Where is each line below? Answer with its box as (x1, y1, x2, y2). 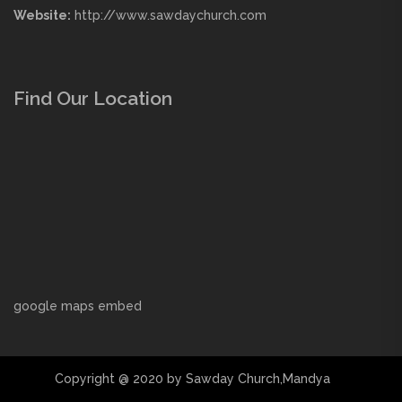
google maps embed (13, 299, 142, 314)
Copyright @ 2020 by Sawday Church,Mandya (55, 371, 334, 387)
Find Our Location (13, 87, 172, 110)
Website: (13, 8, 71, 23)
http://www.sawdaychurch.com (71, 8, 267, 23)
